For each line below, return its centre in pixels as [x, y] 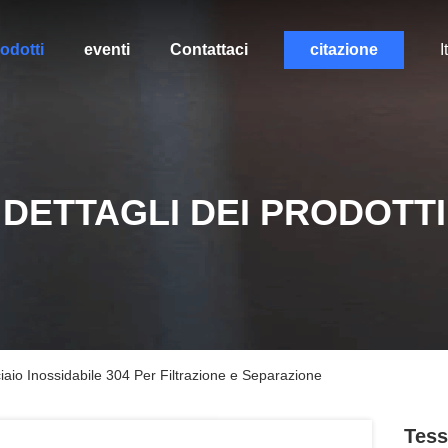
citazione [343, 49]
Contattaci [208, 49]
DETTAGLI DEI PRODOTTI [224, 212]
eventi [106, 49]
